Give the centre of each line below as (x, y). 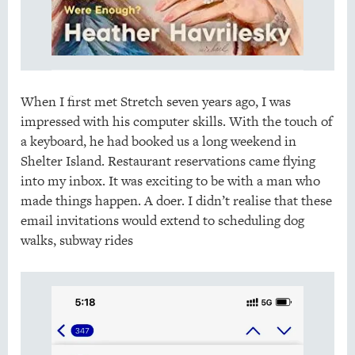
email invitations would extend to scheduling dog (162, 221)
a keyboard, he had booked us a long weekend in (158, 141)
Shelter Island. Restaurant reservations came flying (168, 161)
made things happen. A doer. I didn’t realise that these (176, 201)
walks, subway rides (76, 240)
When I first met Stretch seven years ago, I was (155, 102)
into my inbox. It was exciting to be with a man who (170, 181)
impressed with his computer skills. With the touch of (176, 122)
